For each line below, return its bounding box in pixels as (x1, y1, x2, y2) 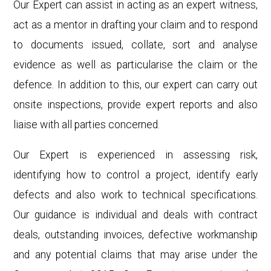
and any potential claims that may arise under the (13, 249, 258, 261)
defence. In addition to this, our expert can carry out (13, 78, 258, 91)
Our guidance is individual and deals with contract (13, 209, 258, 221)
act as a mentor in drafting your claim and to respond (13, 18, 258, 31)
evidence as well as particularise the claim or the (13, 58, 258, 71)
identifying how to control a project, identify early (13, 169, 258, 181)
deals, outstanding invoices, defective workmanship (13, 229, 258, 241)
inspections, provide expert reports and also (47, 98, 258, 111)
